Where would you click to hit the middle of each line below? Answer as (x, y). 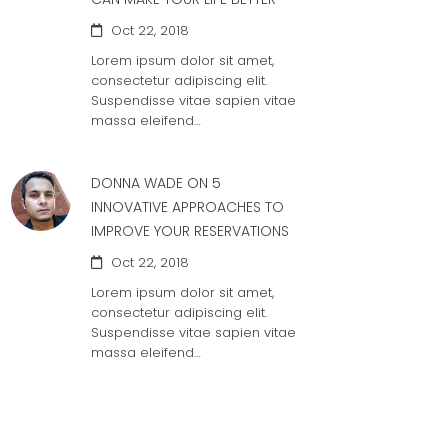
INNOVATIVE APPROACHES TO (187, 207)
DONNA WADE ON (149, 183)
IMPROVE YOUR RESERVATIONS (190, 231)
